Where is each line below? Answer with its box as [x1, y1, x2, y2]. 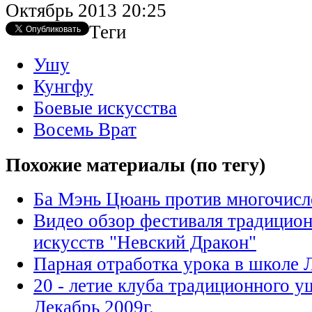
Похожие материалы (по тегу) [6, 153, 265, 175]
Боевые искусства [33, 97, 177, 118]
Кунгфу [33, 75, 93, 97]
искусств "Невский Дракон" [33, 232, 256, 253]
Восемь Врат [33, 118, 136, 140]
